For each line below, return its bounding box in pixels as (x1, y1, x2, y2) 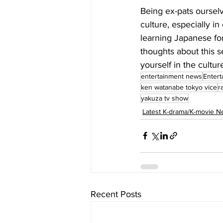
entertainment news (141, 72, 202, 80)
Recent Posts (91, 189, 141, 199)
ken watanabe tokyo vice (141, 83, 217, 91)
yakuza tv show (141, 94, 188, 102)
